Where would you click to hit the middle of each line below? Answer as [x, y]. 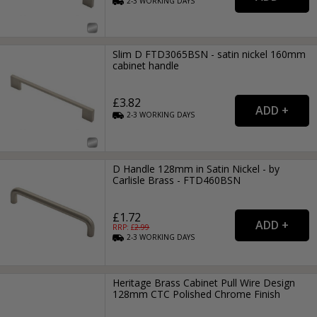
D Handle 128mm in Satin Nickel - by [196, 168]
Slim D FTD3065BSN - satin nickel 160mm [209, 54]
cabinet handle [146, 66]
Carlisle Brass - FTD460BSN [177, 180]
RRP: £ [124, 227]
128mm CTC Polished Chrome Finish [197, 294]
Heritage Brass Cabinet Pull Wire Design [204, 283]
